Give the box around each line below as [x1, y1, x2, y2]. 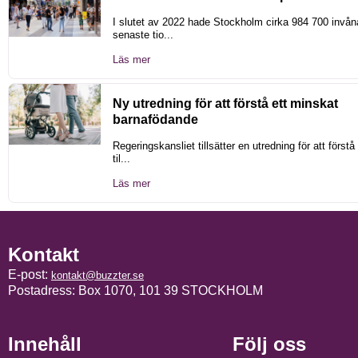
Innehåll [8, 333, 82, 355]
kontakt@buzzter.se [51, 269, 144, 281]
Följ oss [232, 333, 306, 355]
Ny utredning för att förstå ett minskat [113, 96, 338, 110]
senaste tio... [113, 28, 173, 41]
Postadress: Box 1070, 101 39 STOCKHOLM [8, 284, 263, 297]
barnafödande [113, 112, 198, 126]
